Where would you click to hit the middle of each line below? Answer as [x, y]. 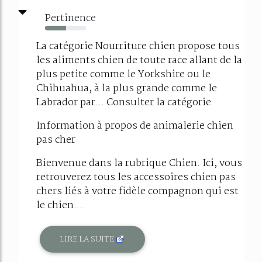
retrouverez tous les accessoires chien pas [136, 178]
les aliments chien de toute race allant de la [139, 61]
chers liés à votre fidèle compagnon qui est [137, 192]
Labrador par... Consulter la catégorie [124, 103]
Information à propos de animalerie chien [135, 126]
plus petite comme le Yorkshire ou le [123, 75]
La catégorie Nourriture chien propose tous [138, 47]
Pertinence [70, 19]
